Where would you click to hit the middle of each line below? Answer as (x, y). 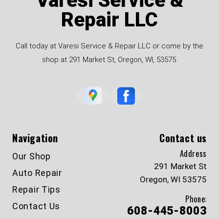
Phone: (196, 199)
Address (193, 153)
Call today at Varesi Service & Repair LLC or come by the (109, 46)
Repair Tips (36, 189)
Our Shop (32, 156)
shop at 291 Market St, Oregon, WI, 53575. (109, 59)
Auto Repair (37, 173)
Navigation (35, 138)
